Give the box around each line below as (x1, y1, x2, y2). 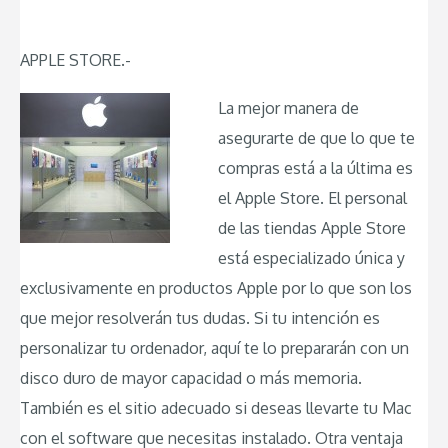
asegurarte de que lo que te (218, 127, 415, 148)
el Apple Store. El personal (218, 187, 407, 208)
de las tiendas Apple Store (218, 217, 406, 238)
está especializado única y (218, 247, 405, 268)
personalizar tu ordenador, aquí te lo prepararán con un (20, 337, 409, 358)
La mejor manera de (218, 97, 359, 118)
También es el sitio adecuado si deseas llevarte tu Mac (20, 397, 412, 418)
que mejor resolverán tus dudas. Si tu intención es (20, 307, 380, 328)
